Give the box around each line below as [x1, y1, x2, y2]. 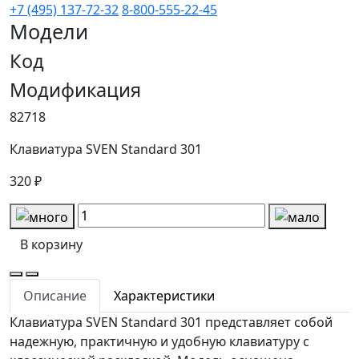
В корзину [20, 235, 83, 253]
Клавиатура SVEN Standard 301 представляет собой [10, 313, 333, 331]
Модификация [10, 76, 141, 103]
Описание [23, 286, 87, 305]
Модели [10, 17, 88, 45]
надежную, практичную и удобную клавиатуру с [10, 332, 309, 350]
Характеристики [114, 286, 215, 305]
